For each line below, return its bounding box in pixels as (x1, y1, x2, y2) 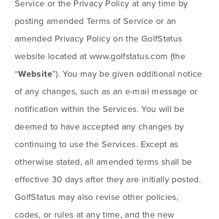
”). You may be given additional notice (52, 67, 202, 80)
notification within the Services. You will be (15, 103, 185, 115)
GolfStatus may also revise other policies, (15, 191, 179, 203)
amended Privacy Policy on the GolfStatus (15, 32, 182, 45)
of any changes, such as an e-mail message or (15, 85, 198, 98)
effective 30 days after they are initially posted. (15, 173, 201, 186)
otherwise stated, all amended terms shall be (15, 155, 192, 168)
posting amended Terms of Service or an (15, 15, 176, 27)
